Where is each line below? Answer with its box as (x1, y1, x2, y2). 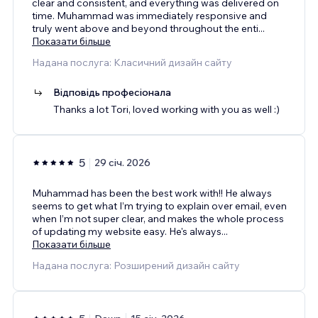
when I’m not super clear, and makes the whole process (32, 212, 284, 225)
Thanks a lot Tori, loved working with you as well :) (53, 102, 280, 116)
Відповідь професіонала (53, 85, 171, 99)
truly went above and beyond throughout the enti (32, 21, 258, 35)
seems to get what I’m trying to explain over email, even (32, 199, 287, 212)
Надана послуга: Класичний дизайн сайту (32, 55, 232, 69)
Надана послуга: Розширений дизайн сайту (32, 258, 240, 272)
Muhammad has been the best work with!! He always (32, 186, 272, 199)
